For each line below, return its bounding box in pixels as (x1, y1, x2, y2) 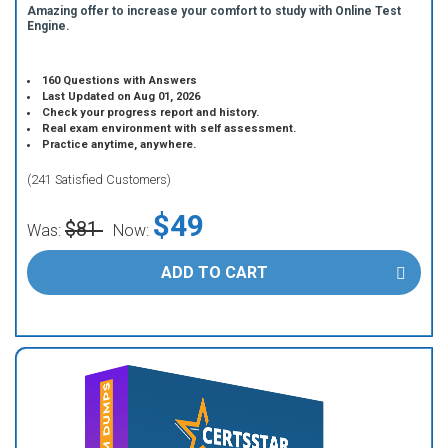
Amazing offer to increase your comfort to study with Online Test (27, 4, 401, 18)
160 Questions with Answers (42, 74, 198, 87)
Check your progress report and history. (42, 106, 260, 119)
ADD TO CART (160, 263, 268, 282)
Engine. (27, 19, 70, 33)
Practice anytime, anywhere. (42, 138, 197, 151)
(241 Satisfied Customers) (27, 172, 171, 187)
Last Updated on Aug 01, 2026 (42, 90, 201, 103)
